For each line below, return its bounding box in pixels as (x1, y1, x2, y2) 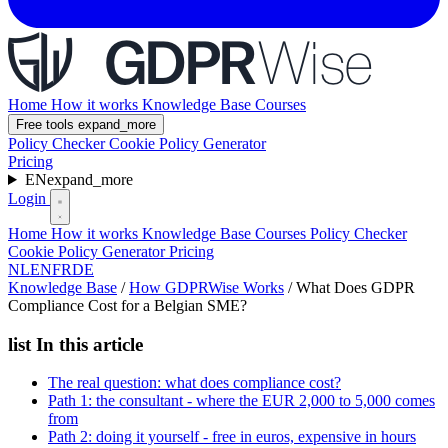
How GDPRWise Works (129, 279, 284, 296)
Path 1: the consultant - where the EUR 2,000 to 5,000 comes (48, 392, 435, 410)
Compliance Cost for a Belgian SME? (8, 297, 247, 314)
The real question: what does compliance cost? (48, 374, 341, 392)
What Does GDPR (296, 279, 415, 296)
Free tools (16, 117, 78, 132)
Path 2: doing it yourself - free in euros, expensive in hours (48, 428, 416, 446)
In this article (31, 333, 143, 355)
